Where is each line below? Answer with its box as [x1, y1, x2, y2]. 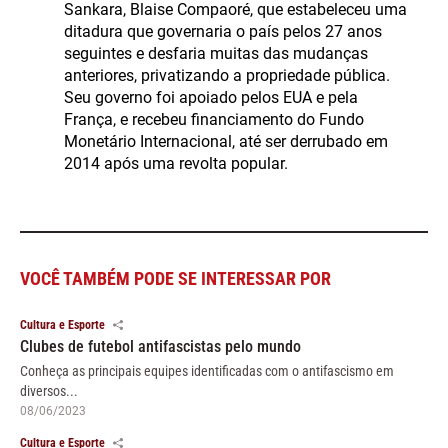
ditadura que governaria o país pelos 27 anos [64, 21, 382, 41]
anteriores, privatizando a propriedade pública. [64, 65, 390, 85]
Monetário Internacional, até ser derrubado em [64, 131, 388, 151]
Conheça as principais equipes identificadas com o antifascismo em [20, 362, 394, 379]
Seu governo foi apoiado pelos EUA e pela [64, 87, 358, 107]
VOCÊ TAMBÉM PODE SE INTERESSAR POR [20, 267, 331, 289]
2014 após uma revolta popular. [64, 153, 288, 173]
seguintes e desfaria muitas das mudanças [64, 43, 368, 63]
